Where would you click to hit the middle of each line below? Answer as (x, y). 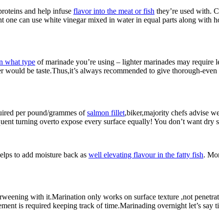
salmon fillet (106, 112)
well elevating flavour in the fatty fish (146, 154)
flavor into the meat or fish (114, 11)
